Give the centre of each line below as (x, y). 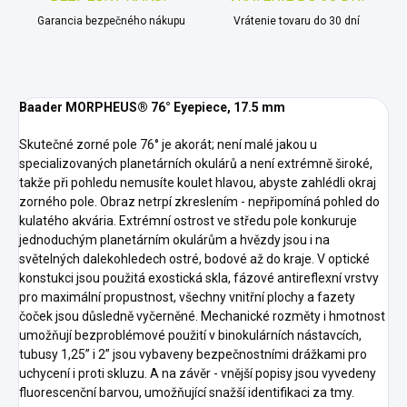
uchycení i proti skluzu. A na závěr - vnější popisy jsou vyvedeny (198, 374)
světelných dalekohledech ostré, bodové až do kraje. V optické (194, 259)
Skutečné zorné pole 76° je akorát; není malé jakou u (168, 145)
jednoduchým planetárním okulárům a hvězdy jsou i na (174, 240)
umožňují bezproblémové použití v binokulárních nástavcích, (190, 336)
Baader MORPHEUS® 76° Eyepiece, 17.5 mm (152, 108)
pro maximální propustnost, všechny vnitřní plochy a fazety (187, 298)
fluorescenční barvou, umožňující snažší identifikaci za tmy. (187, 393)
